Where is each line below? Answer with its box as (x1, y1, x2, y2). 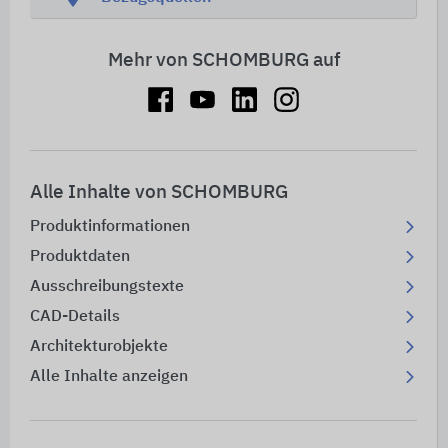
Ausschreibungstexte (30, 279, 184, 296)
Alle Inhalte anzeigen (30, 369, 188, 386)
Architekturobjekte (30, 339, 168, 356)
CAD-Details (30, 309, 120, 326)
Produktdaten (30, 249, 130, 266)
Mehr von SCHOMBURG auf (107, 51, 340, 71)
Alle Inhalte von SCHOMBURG (30, 183, 288, 203)
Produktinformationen (30, 219, 190, 236)
